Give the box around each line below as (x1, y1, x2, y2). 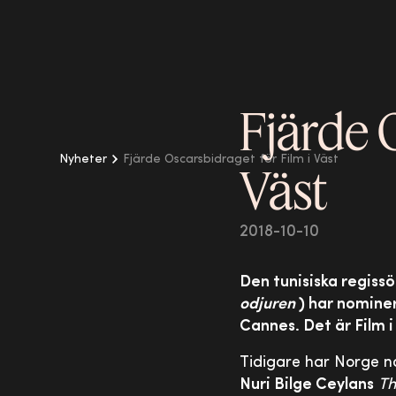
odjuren (240, 296, 296, 313)
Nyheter (59, 153, 108, 166)
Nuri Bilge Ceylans (240, 377, 375, 393)
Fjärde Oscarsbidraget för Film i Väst (123, 153, 339, 166)
